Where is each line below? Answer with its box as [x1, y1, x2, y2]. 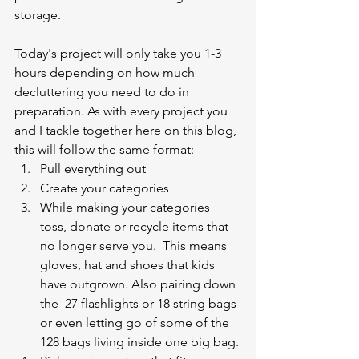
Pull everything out [40, 161, 149, 177]
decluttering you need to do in [14, 84, 192, 100]
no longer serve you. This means [40, 238, 230, 254]
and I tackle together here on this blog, [14, 123, 240, 139]
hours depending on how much [14, 65, 198, 81]
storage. [14, 7, 64, 23]
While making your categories [40, 200, 213, 216]
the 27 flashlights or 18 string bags [40, 296, 240, 312]
